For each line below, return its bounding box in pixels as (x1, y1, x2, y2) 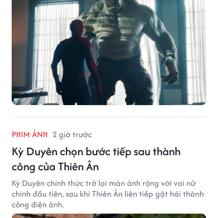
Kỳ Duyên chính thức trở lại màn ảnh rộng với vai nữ (12, 177, 196, 189)
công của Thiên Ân (12, 158, 99, 174)
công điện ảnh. (12, 198, 64, 210)
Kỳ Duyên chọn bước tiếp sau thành (12, 143, 181, 159)
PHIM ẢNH (12, 128, 48, 140)
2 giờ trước (53, 128, 92, 140)
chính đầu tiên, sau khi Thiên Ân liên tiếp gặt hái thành (12, 187, 204, 200)
